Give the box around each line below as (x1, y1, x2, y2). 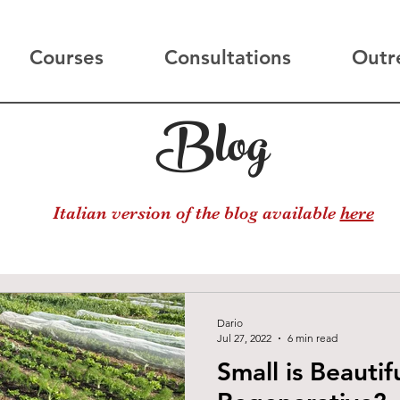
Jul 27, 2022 (217, 331, 271, 346)
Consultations (164, 46, 291, 70)
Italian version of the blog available (52, 203, 340, 224)
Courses (29, 46, 104, 70)
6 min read (287, 331, 337, 346)
